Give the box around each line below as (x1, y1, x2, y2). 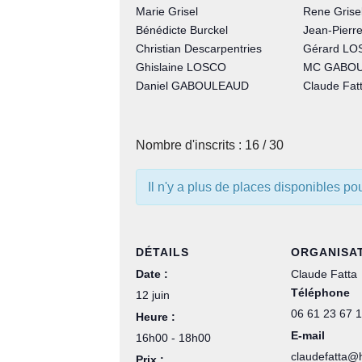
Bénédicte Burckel (136, 23, 228, 37)
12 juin (136, 288, 170, 302)
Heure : (136, 310, 175, 324)
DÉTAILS (136, 246, 189, 259)
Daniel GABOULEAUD (136, 79, 249, 93)
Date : (136, 267, 168, 281)
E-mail (291, 329, 325, 343)
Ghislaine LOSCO (136, 61, 226, 74)
